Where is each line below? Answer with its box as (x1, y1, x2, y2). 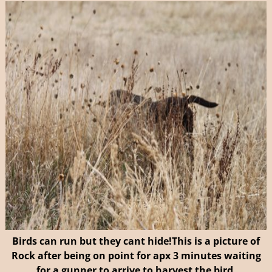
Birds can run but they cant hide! (12, 234, 172, 248)
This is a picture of (172, 234, 260, 248)
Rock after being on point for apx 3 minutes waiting (11, 249, 261, 263)
